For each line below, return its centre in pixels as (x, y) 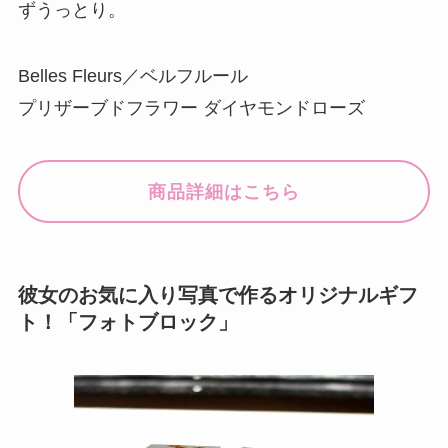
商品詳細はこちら (224, 191)
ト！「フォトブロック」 (127, 322)
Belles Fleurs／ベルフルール (132, 76)
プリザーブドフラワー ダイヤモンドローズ (191, 108)
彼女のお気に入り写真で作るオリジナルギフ (217, 295)
